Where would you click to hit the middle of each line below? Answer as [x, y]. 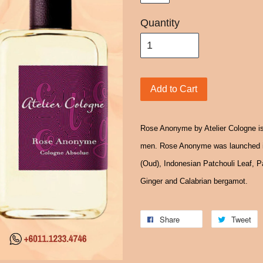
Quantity [160, 23]
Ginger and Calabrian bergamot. [194, 181]
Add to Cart [174, 89]
